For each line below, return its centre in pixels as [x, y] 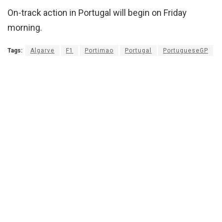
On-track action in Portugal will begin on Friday [97, 12]
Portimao [99, 50]
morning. [25, 27]
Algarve [42, 50]
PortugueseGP [186, 50]
